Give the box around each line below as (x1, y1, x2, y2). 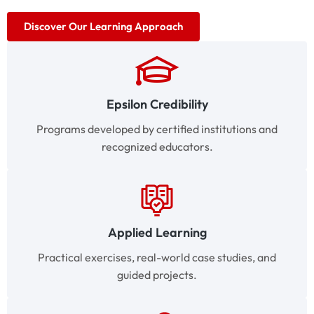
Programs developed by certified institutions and (36, 122, 278, 137)
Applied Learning (107, 224, 207, 241)
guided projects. (117, 268, 197, 282)
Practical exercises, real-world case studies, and (38, 250, 276, 265)
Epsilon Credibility (106, 96, 208, 113)
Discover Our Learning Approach (24, 20, 183, 34)
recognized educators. (101, 139, 213, 154)
